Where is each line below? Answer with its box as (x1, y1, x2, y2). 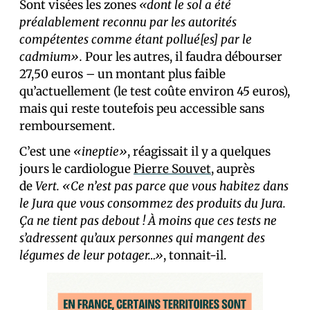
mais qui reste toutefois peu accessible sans (19, 100, 264, 116)
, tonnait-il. (163, 247, 226, 263)
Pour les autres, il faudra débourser (85, 48, 282, 64)
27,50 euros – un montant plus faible (19, 66, 226, 82)
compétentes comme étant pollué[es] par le (19, 31, 252, 47)
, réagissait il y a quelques (127, 143, 271, 159)
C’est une (19, 143, 73, 159)
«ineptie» (73, 143, 127, 159)
